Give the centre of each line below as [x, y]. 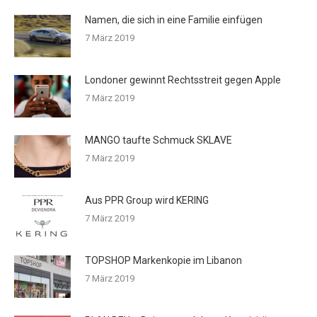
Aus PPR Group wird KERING [147, 200]
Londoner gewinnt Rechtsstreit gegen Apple [183, 80]
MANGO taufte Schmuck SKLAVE [158, 140]
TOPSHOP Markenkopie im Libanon [163, 260]
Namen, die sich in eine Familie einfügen [174, 19]
